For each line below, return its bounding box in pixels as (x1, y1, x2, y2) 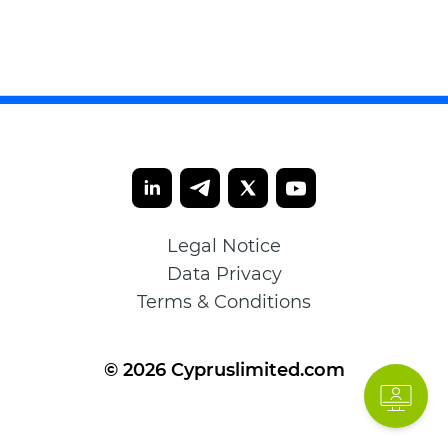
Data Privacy (166, 263, 282, 286)
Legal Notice (167, 235, 281, 258)
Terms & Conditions (137, 291, 311, 314)
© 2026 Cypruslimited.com (103, 359, 345, 382)
